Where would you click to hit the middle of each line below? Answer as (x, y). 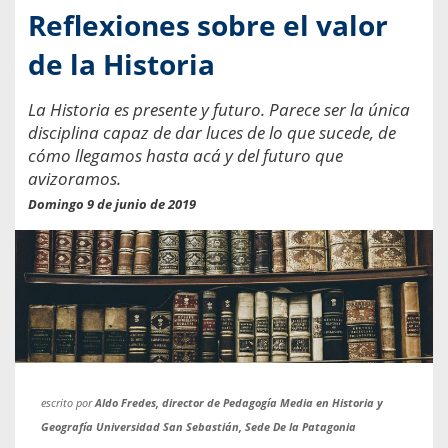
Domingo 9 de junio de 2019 (112, 203)
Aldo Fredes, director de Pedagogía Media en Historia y (239, 402)
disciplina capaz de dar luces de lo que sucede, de (212, 132)
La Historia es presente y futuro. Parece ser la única (219, 109)
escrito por (68, 402)
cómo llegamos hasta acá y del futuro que (185, 155)
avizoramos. (74, 178)
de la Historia (121, 63)
